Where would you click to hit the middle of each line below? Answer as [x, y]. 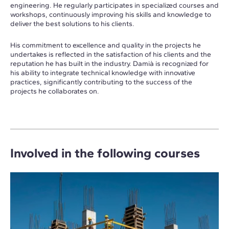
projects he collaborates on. [55, 91]
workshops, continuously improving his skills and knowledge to [111, 14]
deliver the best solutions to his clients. [72, 24]
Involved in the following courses [105, 153]
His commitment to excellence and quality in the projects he [106, 45]
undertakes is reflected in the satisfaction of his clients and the [111, 54]
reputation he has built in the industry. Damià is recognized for [109, 63]
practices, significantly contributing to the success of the [101, 82]
